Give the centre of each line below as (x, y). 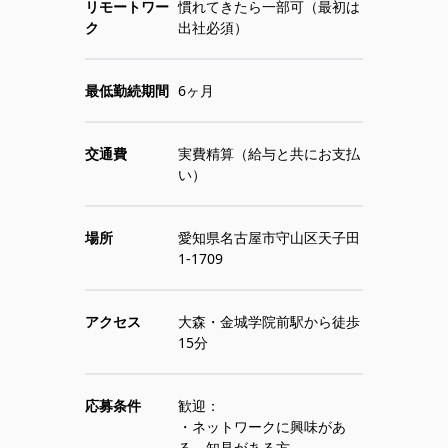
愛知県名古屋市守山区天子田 (268, 237)
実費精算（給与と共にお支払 (268, 153)
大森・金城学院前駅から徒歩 (268, 321)
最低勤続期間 (127, 90)
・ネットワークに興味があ (261, 426)
